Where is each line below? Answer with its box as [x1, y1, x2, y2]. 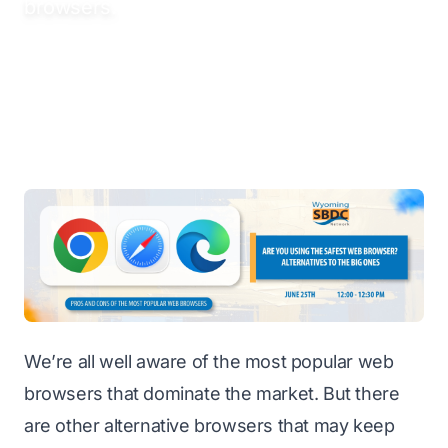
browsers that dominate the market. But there [24, 383, 400, 405]
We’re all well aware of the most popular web [24, 351, 394, 373]
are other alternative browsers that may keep [24, 415, 395, 437]
